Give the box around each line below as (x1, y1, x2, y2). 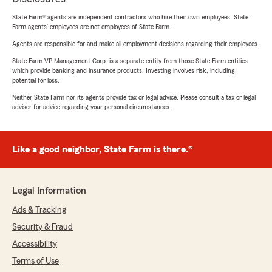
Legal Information (12, 185, 86, 195)
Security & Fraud (12, 222, 73, 231)
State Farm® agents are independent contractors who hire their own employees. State (12, 13, 248, 21)
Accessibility (12, 239, 57, 248)
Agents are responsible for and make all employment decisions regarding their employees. (12, 39, 259, 47)
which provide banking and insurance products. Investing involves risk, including (12, 66, 235, 74)
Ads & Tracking (12, 205, 66, 214)
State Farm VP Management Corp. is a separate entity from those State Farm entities (12, 56, 248, 64)
